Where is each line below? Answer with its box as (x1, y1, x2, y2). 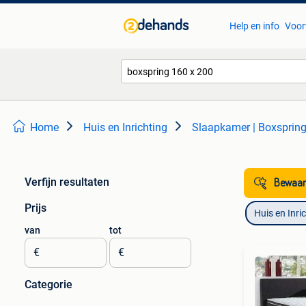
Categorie (25, 278, 72, 291)
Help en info (229, 20, 279, 31)
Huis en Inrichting (83, 121, 167, 134)
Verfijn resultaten (25, 176, 109, 189)
